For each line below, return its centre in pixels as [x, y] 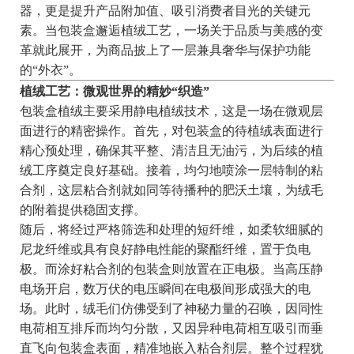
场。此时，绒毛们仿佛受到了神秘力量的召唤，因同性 [171, 309]
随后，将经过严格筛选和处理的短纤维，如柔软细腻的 [171, 230]
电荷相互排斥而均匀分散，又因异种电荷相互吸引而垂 [171, 329]
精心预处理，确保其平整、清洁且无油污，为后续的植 [171, 151]
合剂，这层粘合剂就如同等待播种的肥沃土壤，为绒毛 [171, 190]
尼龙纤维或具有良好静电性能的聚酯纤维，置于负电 [165, 250]
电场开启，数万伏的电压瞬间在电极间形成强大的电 [165, 289]
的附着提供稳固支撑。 [83, 210]
